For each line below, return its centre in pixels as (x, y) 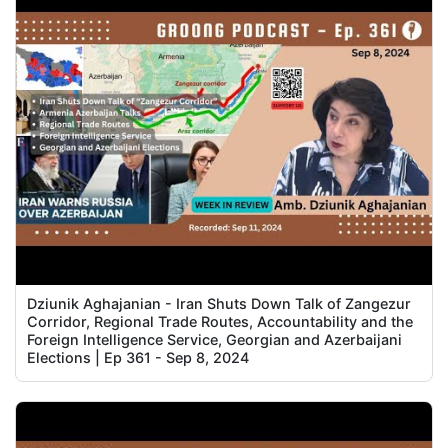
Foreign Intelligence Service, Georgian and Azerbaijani (215, 340)
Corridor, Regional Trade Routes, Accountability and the (220, 322)
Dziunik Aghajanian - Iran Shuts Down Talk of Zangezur (219, 304)
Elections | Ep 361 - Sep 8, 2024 (138, 358)
